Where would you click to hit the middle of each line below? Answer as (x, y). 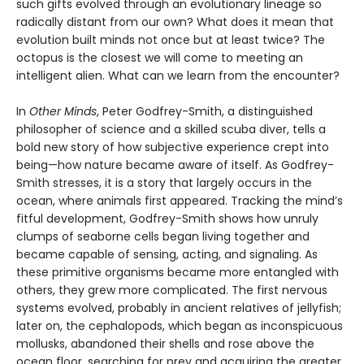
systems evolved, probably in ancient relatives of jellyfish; (179, 308)
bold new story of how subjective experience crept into (173, 147)
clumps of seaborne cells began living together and (163, 236)
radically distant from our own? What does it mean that (175, 22)
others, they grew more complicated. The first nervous (172, 290)
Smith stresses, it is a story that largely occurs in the (164, 182)
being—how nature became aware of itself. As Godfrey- (175, 165)
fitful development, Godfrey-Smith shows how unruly (167, 218)
